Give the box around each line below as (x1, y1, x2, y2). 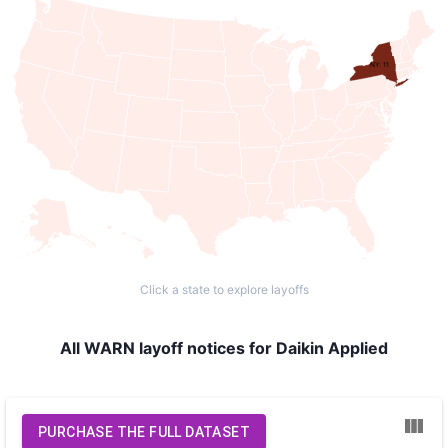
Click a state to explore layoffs (139, 282, 309, 297)
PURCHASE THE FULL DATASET (38, 424, 250, 440)
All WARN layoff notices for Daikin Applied (60, 338, 388, 358)
